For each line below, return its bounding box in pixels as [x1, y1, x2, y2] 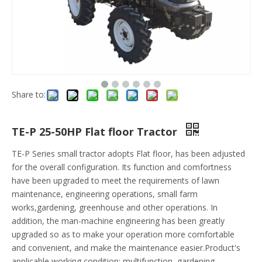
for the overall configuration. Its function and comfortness [12, 161, 232, 173]
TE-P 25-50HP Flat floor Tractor [12, 125, 180, 139]
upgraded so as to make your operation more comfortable [12, 229, 235, 240]
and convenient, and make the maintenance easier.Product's [12, 242, 240, 254]
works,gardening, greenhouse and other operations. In [12, 202, 218, 213]
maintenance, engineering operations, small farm [12, 188, 198, 200]
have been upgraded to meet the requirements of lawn [12, 175, 219, 187]
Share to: [12, 89, 46, 101]
